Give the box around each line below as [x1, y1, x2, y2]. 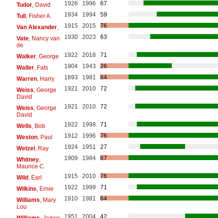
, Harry [36, 75, 54, 82]
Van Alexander [16, 23, 57, 31]
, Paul [37, 133, 53, 141]
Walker [16, 53, 36, 60]
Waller [16, 64, 34, 71]
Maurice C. [16, 163, 45, 170]
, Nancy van [28, 35, 60, 42]
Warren [16, 75, 37, 82]
